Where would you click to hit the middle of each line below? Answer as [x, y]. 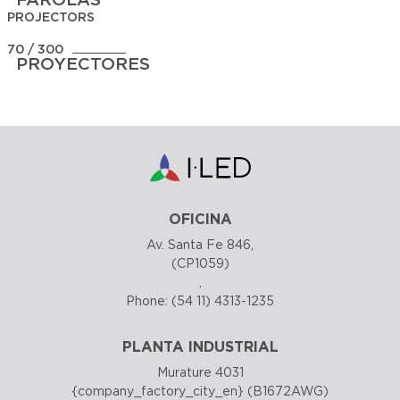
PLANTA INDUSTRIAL [200, 346]
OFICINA [200, 219]
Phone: [149, 300]
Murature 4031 [200, 371]
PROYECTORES [83, 63]
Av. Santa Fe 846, [200, 244]
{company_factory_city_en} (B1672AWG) [200, 390]
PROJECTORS [50, 17]
